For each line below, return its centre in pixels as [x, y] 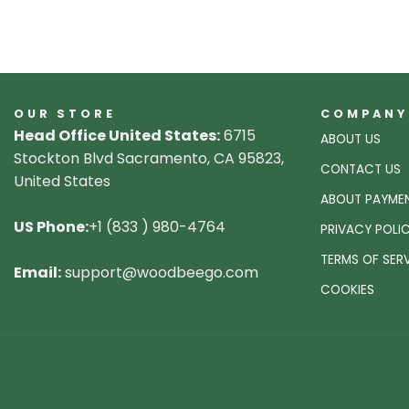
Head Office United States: [117, 135]
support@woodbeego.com [162, 272]
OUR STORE [65, 113]
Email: [37, 272]
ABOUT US [351, 139]
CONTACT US [361, 169]
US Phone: [51, 226]
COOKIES [347, 289]
